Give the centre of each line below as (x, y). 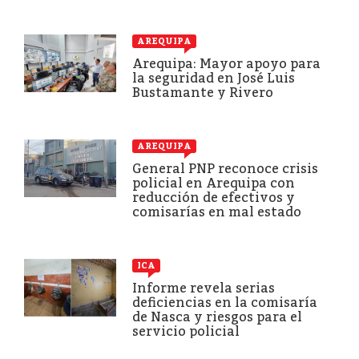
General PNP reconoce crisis (225, 168)
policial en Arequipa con (214, 183)
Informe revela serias (204, 288)
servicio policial (186, 331)
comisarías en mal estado (217, 212)
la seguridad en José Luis (214, 78)
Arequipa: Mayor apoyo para (226, 63)
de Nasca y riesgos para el (217, 317)
